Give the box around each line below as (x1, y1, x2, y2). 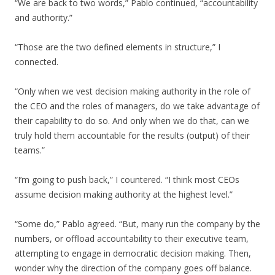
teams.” (15, 144, 45, 156)
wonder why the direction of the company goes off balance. (15, 262, 252, 274)
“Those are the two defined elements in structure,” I (15, 41, 220, 53)
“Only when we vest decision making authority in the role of (15, 85, 250, 97)
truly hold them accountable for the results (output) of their (15, 130, 250, 141)
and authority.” (15, 12, 72, 23)
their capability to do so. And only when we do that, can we (15, 115, 249, 126)
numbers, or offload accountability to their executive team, (15, 233, 249, 244)
